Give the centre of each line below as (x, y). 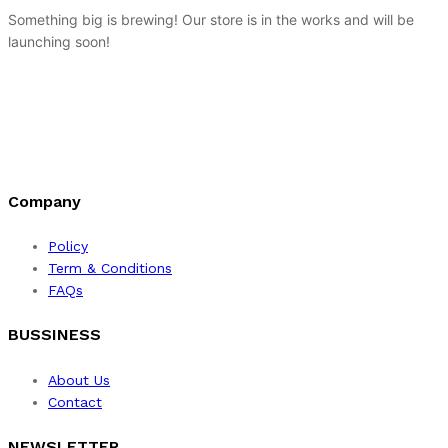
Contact (75, 401)
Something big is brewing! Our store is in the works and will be (211, 20)
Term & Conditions (110, 267)
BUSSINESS (54, 335)
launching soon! (59, 42)
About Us (79, 379)
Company (44, 201)
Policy (68, 245)
